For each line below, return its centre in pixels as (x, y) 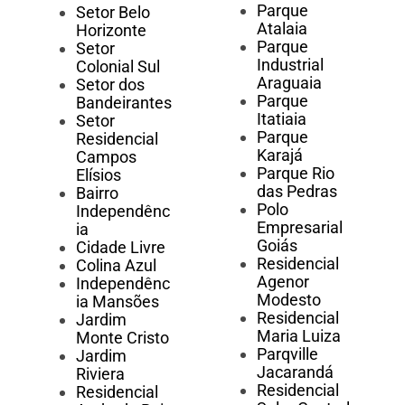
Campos (106, 157)
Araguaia (289, 83)
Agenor (283, 282)
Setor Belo (113, 13)
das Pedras (297, 192)
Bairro (97, 193)
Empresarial (299, 228)
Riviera (100, 374)
